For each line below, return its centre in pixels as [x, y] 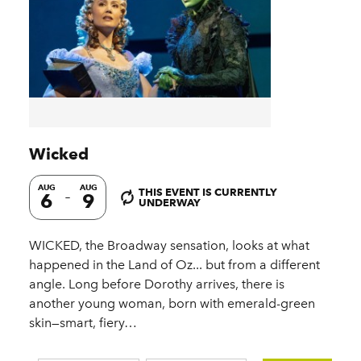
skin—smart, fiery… [83, 323]
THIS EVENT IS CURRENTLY [208, 192]
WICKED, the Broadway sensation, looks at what [169, 246]
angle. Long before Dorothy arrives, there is [157, 284]
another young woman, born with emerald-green [172, 304]
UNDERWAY [170, 203]
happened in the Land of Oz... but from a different [174, 265]
